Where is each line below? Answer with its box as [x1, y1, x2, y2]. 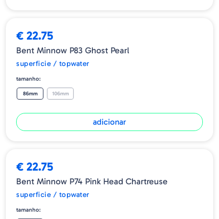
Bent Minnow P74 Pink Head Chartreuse [16, 176, 168, 187]
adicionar [93, 117, 126, 127]
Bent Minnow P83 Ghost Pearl [16, 45, 129, 56]
